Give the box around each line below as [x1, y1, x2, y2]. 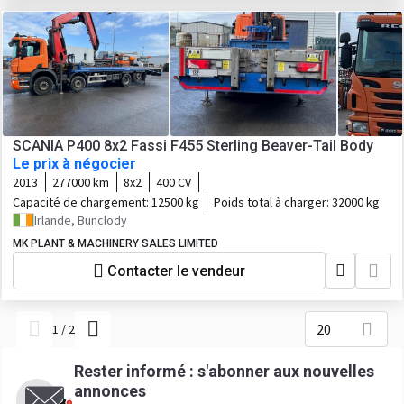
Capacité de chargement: [13, 194, 151, 210]
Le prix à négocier [13, 155, 136, 172]
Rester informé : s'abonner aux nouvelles [74, 362, 374, 381]
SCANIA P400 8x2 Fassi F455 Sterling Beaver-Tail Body [13, 137, 373, 154]
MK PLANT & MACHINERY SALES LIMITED [13, 237, 218, 250]
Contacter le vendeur [107, 262, 245, 280]
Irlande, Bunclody [34, 212, 127, 228]
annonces [74, 381, 146, 400]
